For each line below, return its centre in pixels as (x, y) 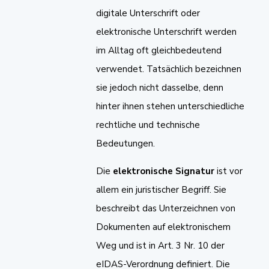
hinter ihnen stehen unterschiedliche (170, 106)
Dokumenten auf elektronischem (163, 227)
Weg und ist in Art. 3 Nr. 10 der (160, 245)
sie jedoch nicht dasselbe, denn (160, 87)
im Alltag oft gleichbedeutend (159, 50)
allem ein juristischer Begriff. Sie (161, 189)
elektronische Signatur (164, 171)
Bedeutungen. (125, 143)
